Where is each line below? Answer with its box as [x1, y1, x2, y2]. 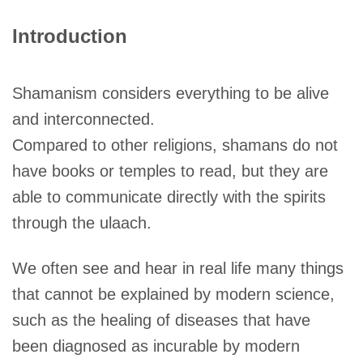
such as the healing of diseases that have [12, 311, 311, 330]
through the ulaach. [12, 213, 152, 232]
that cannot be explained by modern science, [12, 285, 335, 304]
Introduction [12, 24, 127, 47]
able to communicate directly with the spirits [12, 187, 327, 206]
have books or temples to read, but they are [12, 161, 329, 180]
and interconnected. [12, 109, 156, 128]
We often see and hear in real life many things [12, 259, 344, 278]
